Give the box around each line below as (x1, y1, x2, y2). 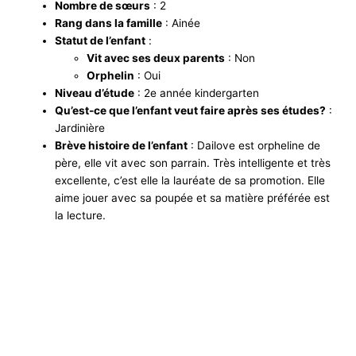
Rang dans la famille (55, 16, 163, 29)
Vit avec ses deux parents (87, 51, 226, 64)
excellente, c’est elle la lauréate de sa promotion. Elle (55, 173, 326, 187)
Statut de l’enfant (55, 33, 146, 47)
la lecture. (55, 208, 106, 222)
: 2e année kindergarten (134, 86, 260, 99)
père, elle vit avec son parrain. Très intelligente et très (55, 156, 331, 169)
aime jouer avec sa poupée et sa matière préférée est (55, 191, 331, 204)
